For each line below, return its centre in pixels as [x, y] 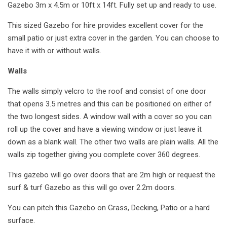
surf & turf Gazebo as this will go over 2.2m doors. [92, 187]
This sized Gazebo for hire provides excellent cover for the [105, 25]
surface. [21, 220]
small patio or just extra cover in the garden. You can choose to [113, 38]
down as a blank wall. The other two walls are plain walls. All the [113, 142]
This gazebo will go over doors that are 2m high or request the [111, 175]
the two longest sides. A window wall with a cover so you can [110, 116]
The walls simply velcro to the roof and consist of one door [107, 91]
